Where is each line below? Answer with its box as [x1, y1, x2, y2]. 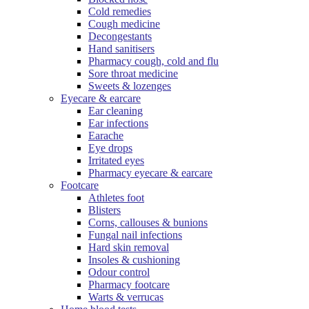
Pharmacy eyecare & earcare [88, 167, 212, 179]
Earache [88, 130, 123, 142]
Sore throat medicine [88, 68, 178, 80]
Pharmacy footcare [88, 279, 170, 291]
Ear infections [88, 117, 148, 130]
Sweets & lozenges [88, 80, 171, 92]
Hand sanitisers [88, 43, 154, 55]
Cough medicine [88, 18, 160, 30]
